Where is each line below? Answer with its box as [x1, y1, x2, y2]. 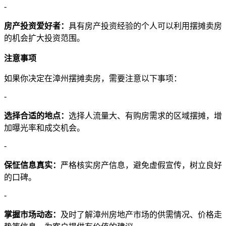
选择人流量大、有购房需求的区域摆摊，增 [69, 111, 222, 120]
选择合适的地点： [4, 111, 69, 120]
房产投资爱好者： [4, 21, 69, 30]
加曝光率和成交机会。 [4, 123, 85, 132]
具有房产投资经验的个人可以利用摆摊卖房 [69, 21, 222, 30]
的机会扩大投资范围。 [4, 33, 85, 42]
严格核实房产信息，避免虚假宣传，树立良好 [61, 160, 222, 169]
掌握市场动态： [4, 210, 61, 219]
